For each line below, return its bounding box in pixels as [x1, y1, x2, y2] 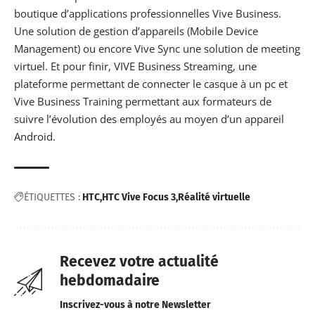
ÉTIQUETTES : [24, 191, 80, 203]
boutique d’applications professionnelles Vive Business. [14, 6, 281, 20]
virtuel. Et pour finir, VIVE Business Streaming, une [14, 58, 257, 73]
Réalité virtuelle [178, 191, 250, 203]
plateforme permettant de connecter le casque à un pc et [14, 76, 288, 91]
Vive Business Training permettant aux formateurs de [14, 94, 271, 108]
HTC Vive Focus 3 [102, 191, 176, 203]
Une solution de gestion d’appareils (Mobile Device [14, 23, 258, 38]
